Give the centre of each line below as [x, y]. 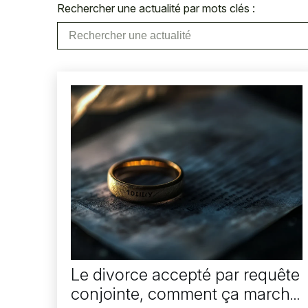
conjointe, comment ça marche [185, 294]
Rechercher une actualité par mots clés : [156, 8]
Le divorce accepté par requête [185, 275]
